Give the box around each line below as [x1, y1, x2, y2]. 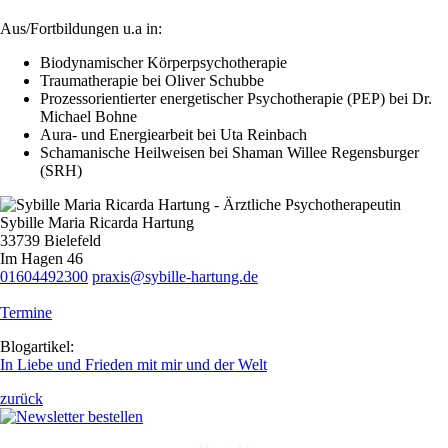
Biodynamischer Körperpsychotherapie [40, 54, 287, 72]
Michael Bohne [40, 108, 137, 126]
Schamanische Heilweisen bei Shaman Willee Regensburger [40, 144, 419, 162]
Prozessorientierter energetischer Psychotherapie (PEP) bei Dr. [40, 90, 432, 108]
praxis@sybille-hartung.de [92, 268, 258, 286]
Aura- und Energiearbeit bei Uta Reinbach [40, 126, 307, 144]
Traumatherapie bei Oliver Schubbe [40, 72, 264, 90]
